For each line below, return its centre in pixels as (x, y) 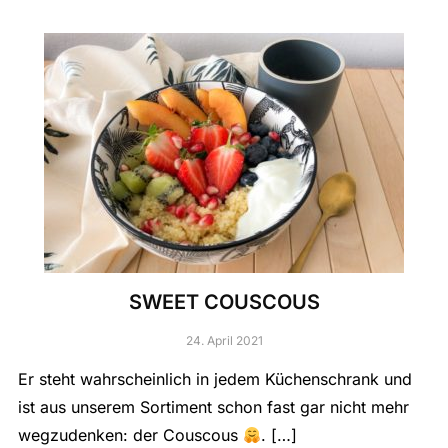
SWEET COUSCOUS (224, 302)
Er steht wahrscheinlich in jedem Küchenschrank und (214, 379)
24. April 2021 (224, 341)
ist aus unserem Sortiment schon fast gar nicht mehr (213, 407)
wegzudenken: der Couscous (130, 435)
